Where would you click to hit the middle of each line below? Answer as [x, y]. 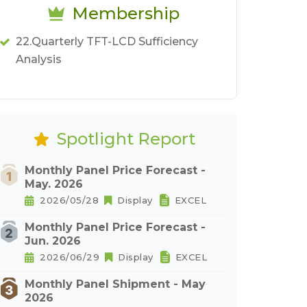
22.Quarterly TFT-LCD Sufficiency [107, 41]
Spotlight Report [126, 139]
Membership [126, 13]
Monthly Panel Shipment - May [115, 284]
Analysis [39, 59]
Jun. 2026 [53, 241]
